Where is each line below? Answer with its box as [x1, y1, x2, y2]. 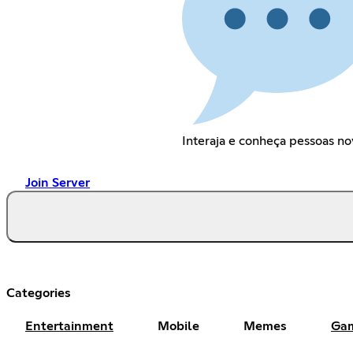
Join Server [25, 176, 90, 189]
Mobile [158, 319, 199, 333]
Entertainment [25, 319, 113, 333]
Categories [6, 286, 71, 299]
